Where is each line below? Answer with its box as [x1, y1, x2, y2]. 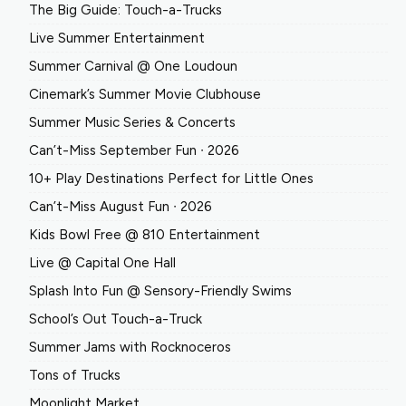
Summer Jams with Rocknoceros [29, 338, 231, 355]
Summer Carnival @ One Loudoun [29, 57, 237, 74]
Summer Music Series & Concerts [29, 113, 236, 130]
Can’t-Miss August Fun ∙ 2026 [29, 198, 212, 215]
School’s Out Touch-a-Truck [29, 310, 202, 327]
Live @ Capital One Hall [29, 254, 176, 271]
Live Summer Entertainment [29, 29, 205, 46]
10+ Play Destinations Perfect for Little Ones [29, 169, 314, 187]
